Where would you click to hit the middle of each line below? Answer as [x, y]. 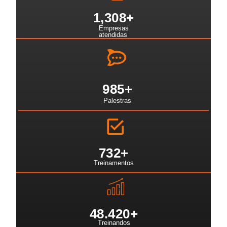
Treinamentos [113, 163]
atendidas [113, 35]
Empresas [113, 28]
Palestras [117, 101]
